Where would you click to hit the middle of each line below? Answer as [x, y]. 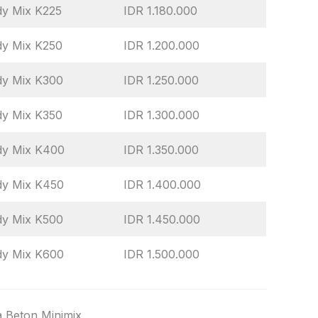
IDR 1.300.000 [161, 115]
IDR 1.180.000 [160, 10]
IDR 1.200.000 [161, 45]
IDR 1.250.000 [161, 80]
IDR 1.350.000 [161, 149]
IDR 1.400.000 [162, 184]
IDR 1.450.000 [162, 219]
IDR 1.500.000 [161, 254]
